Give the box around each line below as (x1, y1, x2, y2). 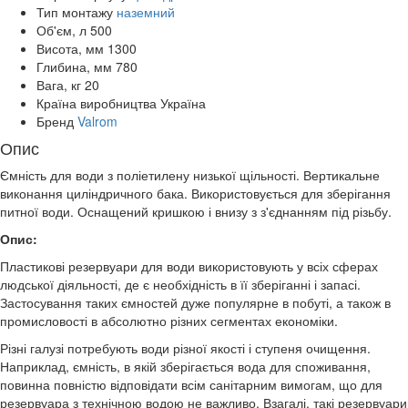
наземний (117, 3, 175, 22)
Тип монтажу (36, 3, 113, 22)
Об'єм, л (36, 21, 87, 40)
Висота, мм (36, 39, 104, 58)
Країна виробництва (36, 94, 157, 113)
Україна (160, 94, 206, 113)
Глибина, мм (36, 57, 112, 76)
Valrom (77, 112, 117, 131)
